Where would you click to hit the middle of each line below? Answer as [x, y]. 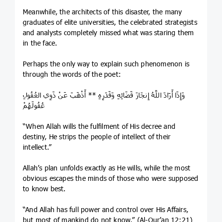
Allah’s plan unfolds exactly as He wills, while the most [107, 168]
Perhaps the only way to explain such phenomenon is [106, 64]
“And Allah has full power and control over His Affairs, [106, 210]
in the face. [40, 43]
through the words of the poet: [72, 74]
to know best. [44, 189]
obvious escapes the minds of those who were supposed [111, 178]
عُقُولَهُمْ [34, 106]
